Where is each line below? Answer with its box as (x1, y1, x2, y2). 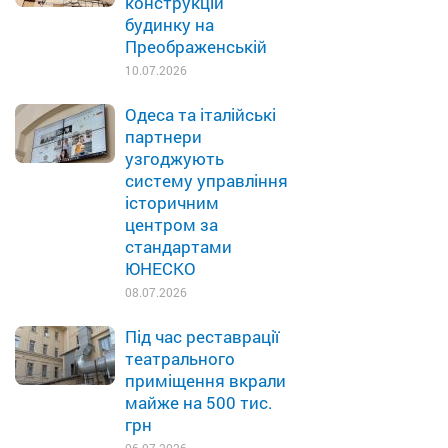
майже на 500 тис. (125, 391, 273, 414)
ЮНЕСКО (125, 257, 196, 280)
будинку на (125, 13, 214, 36)
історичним (125, 191, 219, 214)
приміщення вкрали (125, 369, 286, 392)
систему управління (125, 169, 288, 192)
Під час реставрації (125, 325, 279, 348)
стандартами (125, 235, 232, 258)
